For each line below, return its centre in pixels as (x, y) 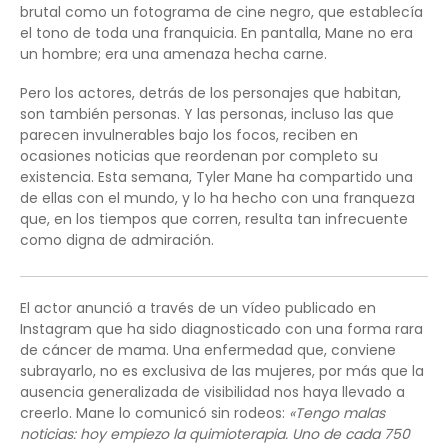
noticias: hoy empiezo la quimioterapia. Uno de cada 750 (215, 434)
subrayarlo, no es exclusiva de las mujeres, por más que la (222, 371)
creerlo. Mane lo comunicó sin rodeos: (154, 413)
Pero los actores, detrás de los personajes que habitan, (210, 93)
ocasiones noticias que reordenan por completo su (199, 156)
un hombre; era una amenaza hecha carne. (173, 54)
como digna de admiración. (117, 240)
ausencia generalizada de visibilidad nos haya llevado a (212, 392)
